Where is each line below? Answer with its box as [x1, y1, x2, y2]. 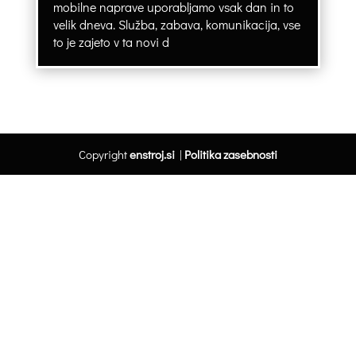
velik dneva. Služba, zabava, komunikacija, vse [52, 16, 300, 33]
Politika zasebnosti [184, 146, 277, 163]
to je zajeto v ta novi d [52, 33, 169, 51]
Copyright [78, 146, 130, 163]
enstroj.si [129, 146, 175, 163]
